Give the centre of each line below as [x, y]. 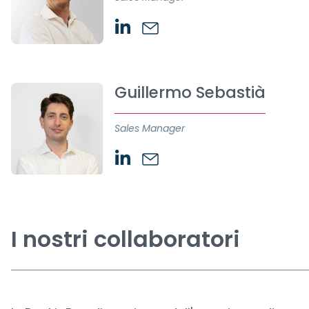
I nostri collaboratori [126, 239]
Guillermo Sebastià [190, 92]
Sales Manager [150, 128]
